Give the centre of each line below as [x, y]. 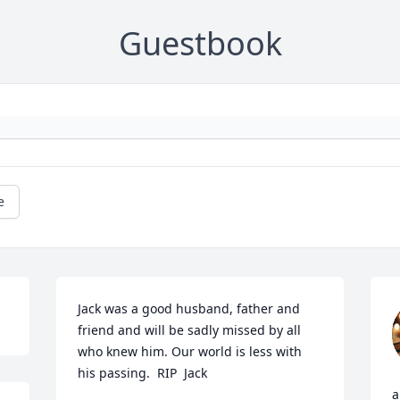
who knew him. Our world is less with [190, 351]
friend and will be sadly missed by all [190, 330]
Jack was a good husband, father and [189, 308]
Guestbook [200, 43]
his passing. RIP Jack [143, 373]
